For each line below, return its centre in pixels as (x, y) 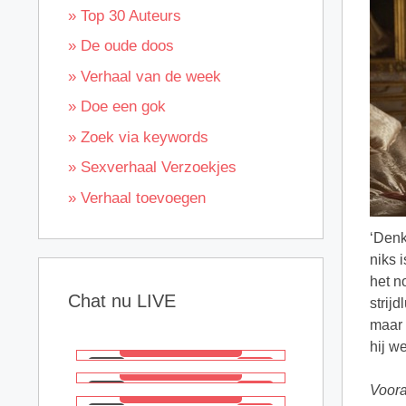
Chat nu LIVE (122, 300)
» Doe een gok (117, 106)
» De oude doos (121, 46)
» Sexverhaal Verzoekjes (152, 167)
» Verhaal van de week (145, 76)
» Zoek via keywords (138, 137)
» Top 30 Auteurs (125, 15)
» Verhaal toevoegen (137, 198)
